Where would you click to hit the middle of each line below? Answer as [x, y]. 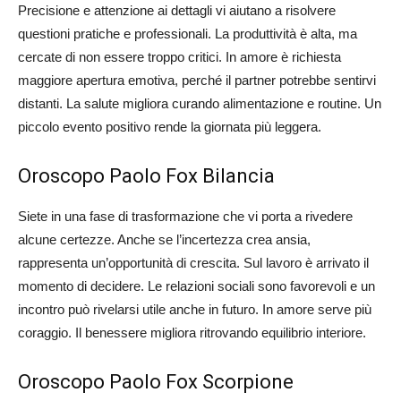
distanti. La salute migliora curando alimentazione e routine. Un [200, 104]
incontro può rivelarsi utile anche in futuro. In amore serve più [195, 310]
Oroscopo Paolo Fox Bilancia [146, 176]
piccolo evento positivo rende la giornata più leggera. [170, 127]
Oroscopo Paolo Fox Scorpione [156, 382]
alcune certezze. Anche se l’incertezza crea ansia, [164, 240]
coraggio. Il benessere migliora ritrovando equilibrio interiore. [192, 333]
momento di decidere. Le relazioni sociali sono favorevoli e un [196, 286]
